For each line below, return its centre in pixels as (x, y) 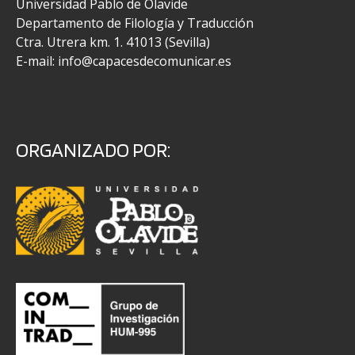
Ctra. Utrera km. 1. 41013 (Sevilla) (113, 42)
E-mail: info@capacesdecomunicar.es (124, 61)
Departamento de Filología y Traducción (135, 23)
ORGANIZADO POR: (93, 149)
